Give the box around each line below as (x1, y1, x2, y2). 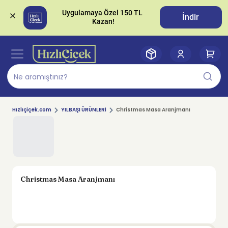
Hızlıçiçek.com (12, 106, 51, 113)
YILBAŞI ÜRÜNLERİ (61, 106, 106, 113)
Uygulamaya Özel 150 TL (62, 9, 143, 18)
